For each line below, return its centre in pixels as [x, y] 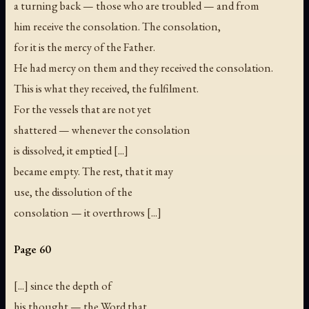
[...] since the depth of [63, 286]
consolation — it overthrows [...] [88, 213]
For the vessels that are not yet [82, 109]
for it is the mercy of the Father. [84, 47]
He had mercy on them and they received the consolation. [143, 68]
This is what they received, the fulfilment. [106, 89]
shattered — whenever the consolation [102, 130]
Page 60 [32, 249]
